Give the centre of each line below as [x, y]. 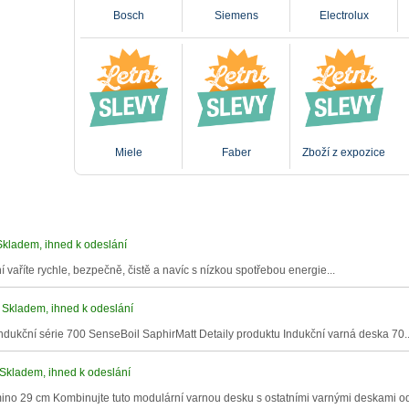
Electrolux [344, 16]
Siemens [236, 16]
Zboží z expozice [344, 152]
